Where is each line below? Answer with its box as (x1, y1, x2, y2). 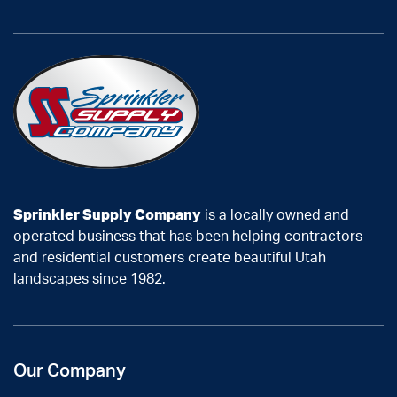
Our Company (13, 362, 126, 380)
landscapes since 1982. (13, 271, 166, 286)
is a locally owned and (201, 207, 349, 222)
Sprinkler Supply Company (13, 207, 201, 222)
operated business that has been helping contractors (13, 229, 362, 244)
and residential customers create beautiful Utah (13, 250, 326, 265)
